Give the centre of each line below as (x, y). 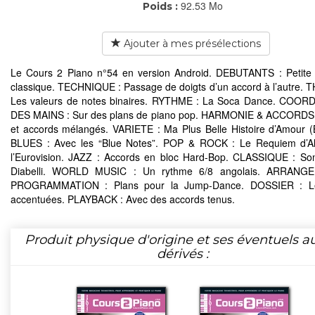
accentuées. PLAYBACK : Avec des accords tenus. (123, 199)
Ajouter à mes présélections (191, 43)
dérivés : (183, 253)
